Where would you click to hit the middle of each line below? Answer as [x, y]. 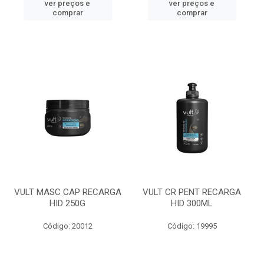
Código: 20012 [67, 226]
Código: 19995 [192, 226]
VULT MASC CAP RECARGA [67, 192]
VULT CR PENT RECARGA [192, 192]
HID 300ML [192, 203]
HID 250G [67, 203]
